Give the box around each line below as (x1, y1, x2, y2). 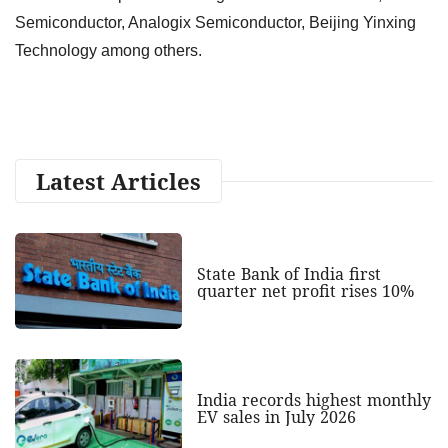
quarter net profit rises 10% (196, 280, 414, 303)
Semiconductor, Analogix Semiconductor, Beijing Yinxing (15, 13, 416, 31)
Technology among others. (15, 41, 202, 59)
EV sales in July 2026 (196, 406, 356, 429)
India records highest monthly (196, 389, 431, 412)
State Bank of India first (196, 263, 381, 286)
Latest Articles (36, 165, 201, 196)
